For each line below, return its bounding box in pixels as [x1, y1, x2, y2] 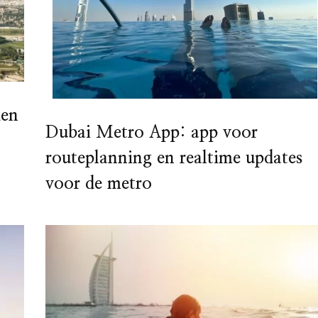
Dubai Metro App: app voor [45, 124, 258, 141]
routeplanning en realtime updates [45, 149, 302, 167]
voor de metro [45, 175, 152, 192]
